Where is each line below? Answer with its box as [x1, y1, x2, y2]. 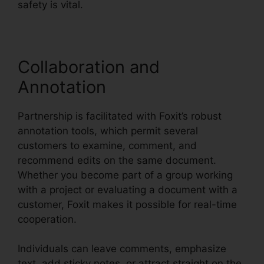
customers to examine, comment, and [18, 139, 197, 151]
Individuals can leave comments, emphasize [18, 243, 226, 255]
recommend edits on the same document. [18, 154, 216, 166]
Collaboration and [18, 56, 160, 77]
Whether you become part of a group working [18, 169, 233, 181]
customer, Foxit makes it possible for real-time [18, 198, 237, 210]
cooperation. [18, 213, 77, 225]
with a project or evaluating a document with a [18, 183, 237, 196]
